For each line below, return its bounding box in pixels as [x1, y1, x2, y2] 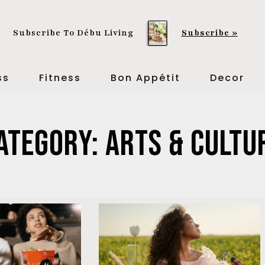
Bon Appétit [110, 71, 180, 85]
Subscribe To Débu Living [13, 27, 134, 39]
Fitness [38, 71, 81, 85]
